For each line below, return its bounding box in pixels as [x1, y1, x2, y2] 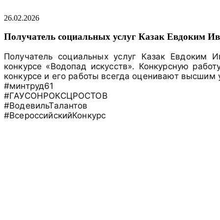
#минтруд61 [4, 81, 54, 91]
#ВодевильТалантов [4, 101, 88, 111]
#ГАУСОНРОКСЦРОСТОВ [4, 91, 108, 101]
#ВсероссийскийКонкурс [4, 110, 106, 121]
